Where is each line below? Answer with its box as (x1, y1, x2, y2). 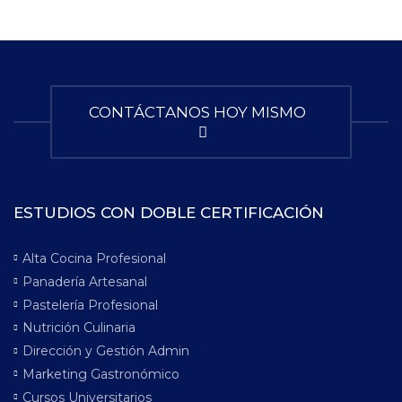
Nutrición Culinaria (22, 319, 135, 336)
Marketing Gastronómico (22, 365, 179, 382)
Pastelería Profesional (22, 296, 158, 313)
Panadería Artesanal (22, 273, 147, 290)
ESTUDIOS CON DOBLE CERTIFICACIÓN (13, 204, 324, 222)
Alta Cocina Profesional (22, 249, 166, 267)
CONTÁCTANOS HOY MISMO (89, 103, 313, 121)
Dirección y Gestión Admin (22, 343, 189, 360)
